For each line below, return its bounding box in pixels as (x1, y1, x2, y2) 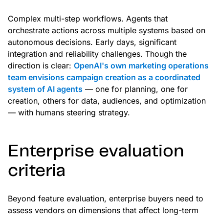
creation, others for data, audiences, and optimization (8, 96, 206, 106)
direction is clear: (8, 61, 74, 71)
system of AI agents (8, 84, 83, 94)
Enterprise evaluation (8, 143, 184, 160)
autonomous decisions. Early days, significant (8, 37, 176, 47)
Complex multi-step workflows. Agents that (8, 14, 168, 24)
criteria (8, 163, 66, 180)
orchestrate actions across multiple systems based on (8, 25, 205, 36)
